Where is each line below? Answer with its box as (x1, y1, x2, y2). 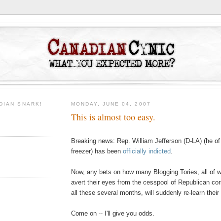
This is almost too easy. (71, 110, 155, 123)
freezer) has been (71, 147, 123, 155)
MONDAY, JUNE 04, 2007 (71, 101, 151, 107)
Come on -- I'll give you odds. (71, 209, 154, 217)
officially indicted (123, 147, 171, 155)
